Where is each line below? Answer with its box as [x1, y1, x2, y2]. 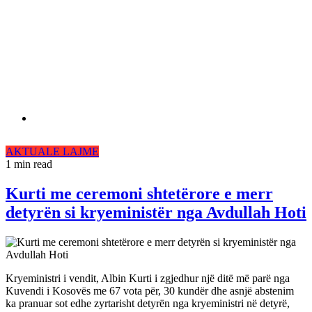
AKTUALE [6, 146, 63, 157]
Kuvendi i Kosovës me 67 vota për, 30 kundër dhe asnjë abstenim [6, 284, 294, 297]
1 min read [6, 158, 52, 170]
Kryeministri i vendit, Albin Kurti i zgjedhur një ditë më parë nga [6, 272, 290, 284]
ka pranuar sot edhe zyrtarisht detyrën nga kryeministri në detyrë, [6, 297, 290, 309]
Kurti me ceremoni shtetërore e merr [6, 184, 273, 203]
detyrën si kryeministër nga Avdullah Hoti [6, 203, 306, 221]
